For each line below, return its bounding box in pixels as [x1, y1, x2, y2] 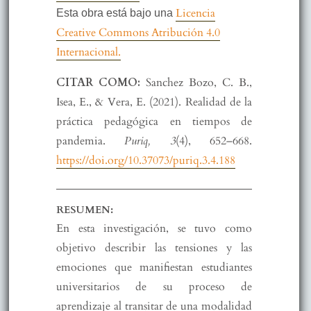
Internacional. [56, 44, 121, 60]
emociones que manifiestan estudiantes [56, 259, 253, 275]
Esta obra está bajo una [56, 7, 176, 19]
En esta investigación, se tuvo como [56, 220, 253, 236]
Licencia [175, 6, 215, 22]
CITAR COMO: [56, 75, 146, 91]
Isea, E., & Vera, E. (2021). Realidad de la [56, 94, 253, 110]
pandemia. [56, 133, 125, 149]
